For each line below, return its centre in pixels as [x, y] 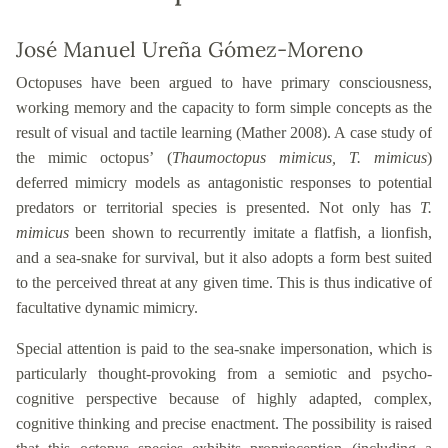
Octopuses [53, 83]
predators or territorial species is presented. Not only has [218, 208]
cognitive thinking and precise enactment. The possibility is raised [224, 424]
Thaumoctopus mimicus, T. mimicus [299, 158]
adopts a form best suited [352, 258]
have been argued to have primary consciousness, [261, 83]
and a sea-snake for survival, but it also [144, 258]
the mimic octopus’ [91, 158]
